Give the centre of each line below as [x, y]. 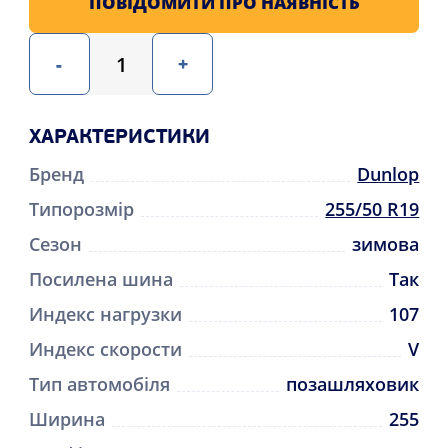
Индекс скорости [105, 348]
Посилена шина [100, 278]
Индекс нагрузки [105, 313]
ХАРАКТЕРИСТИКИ [119, 137]
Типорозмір [81, 208]
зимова [386, 243]
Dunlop [388, 173]
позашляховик [353, 383]
